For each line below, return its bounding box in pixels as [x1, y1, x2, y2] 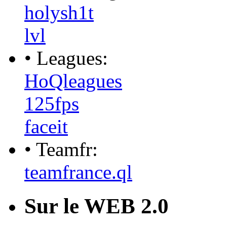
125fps [24, 92, 79, 115]
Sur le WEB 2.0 [24, 194, 169, 218]
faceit [24, 115, 68, 137]
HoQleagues [24, 69, 122, 92]
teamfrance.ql [24, 161, 132, 183]
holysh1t [24, 1, 94, 23]
